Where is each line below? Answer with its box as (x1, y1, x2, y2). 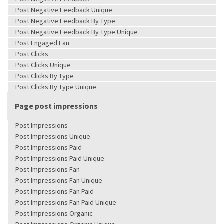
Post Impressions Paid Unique (15, 153, 104, 163)
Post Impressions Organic (15, 208, 93, 218)
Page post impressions (15, 100, 98, 111)
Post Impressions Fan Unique (15, 175, 102, 185)
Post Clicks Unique (15, 60, 71, 69)
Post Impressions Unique (15, 131, 90, 141)
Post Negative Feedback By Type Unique (15, 27, 138, 36)
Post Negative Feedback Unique (15, 5, 112, 14)
